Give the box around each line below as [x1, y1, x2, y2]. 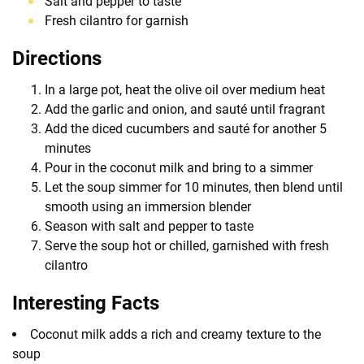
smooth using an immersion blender [45, 198, 251, 214]
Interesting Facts [12, 291, 159, 314]
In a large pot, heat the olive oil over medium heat [45, 81, 325, 97]
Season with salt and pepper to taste [45, 218, 253, 234]
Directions [12, 46, 102, 70]
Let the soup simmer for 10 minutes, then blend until [45, 179, 343, 195]
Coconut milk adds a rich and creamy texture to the [30, 326, 321, 342]
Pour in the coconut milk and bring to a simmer [45, 159, 313, 175]
